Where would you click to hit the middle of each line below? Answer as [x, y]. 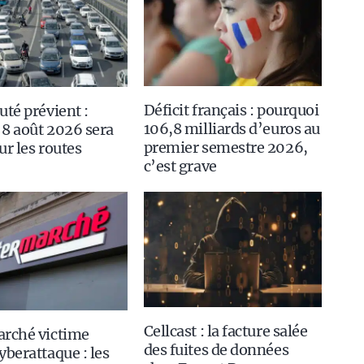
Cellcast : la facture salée [225, 331]
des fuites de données [216, 349]
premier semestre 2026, [225, 148]
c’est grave [180, 167]
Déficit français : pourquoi [231, 110]
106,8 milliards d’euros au [232, 129]
